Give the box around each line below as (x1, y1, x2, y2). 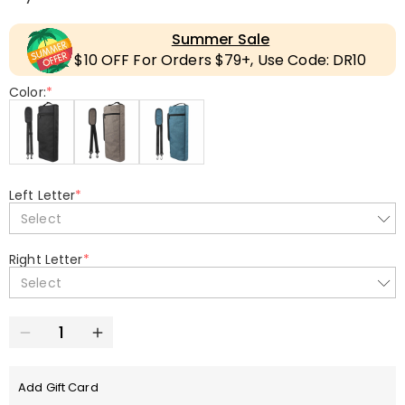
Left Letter (9, 186, 76, 204)
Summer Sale (171, 29, 270, 50)
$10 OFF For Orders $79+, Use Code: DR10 (74, 50, 367, 71)
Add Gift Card (18, 379, 99, 396)
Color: (9, 83, 46, 101)
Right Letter (9, 250, 83, 268)
